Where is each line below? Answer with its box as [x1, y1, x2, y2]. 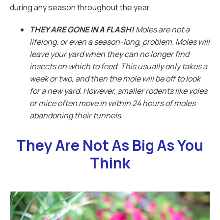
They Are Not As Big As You [16, 135, 204, 155]
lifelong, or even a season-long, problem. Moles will [29, 36, 210, 47]
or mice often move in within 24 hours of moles [29, 98, 195, 109]
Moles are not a [136, 24, 190, 35]
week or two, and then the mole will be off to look [29, 73, 200, 84]
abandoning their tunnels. [29, 110, 123, 121]
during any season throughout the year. [10, 2, 151, 13]
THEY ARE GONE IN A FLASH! [29, 24, 134, 35]
